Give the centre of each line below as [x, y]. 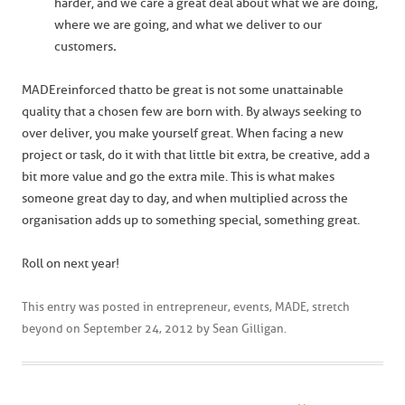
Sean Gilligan [248, 329]
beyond [42, 329]
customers [84, 47]
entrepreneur [192, 307]
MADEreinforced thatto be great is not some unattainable [183, 90]
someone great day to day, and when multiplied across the [185, 198]
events [251, 307]
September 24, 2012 [138, 329]
